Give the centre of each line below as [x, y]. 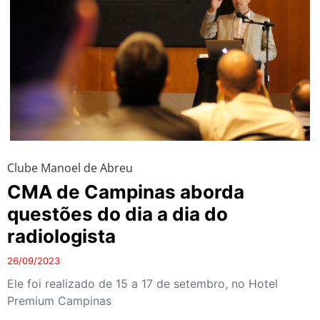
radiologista [61, 236]
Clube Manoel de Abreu [70, 167]
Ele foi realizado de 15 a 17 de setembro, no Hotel [142, 283]
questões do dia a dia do [117, 214]
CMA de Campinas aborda [126, 191]
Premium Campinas [59, 300]
